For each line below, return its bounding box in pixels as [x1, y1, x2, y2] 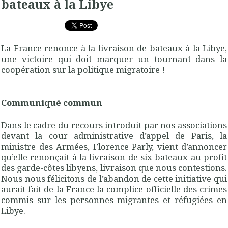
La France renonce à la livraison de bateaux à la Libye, [1, 42, 227, 54]
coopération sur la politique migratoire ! [1, 63, 165, 75]
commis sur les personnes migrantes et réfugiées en [1, 193, 227, 206]
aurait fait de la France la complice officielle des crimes [1, 183, 227, 195]
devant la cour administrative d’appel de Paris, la [1, 129, 227, 141]
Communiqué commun [1, 97, 102, 109]
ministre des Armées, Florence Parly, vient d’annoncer [1, 140, 227, 152]
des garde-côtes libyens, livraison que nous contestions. [1, 161, 227, 174]
